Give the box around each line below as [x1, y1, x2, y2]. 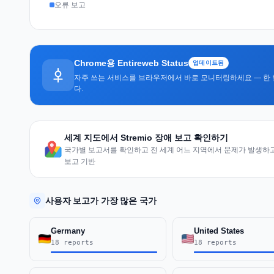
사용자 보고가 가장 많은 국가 [45, 195, 157, 206]
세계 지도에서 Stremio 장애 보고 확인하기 [64, 132, 228, 143]
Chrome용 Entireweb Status [74, 57, 188, 68]
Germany [51, 226, 85, 235]
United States [193, 226, 244, 235]
